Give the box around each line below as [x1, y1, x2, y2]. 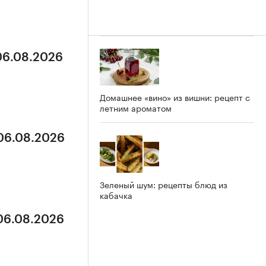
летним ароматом [100, 101, 172, 115]
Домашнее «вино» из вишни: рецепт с [100, 90, 250, 104]
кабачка [100, 188, 132, 202]
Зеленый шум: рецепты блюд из [100, 178, 227, 191]
